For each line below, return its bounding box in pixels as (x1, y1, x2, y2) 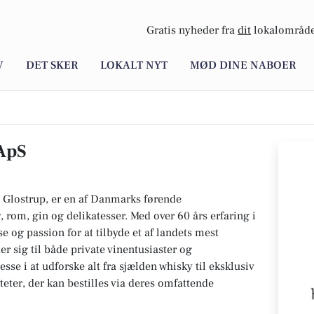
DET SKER (26, 58, 78, 73)
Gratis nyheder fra (146, 23, 238, 38)
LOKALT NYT (100, 58, 168, 73)
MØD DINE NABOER (190, 58, 296, 73)
